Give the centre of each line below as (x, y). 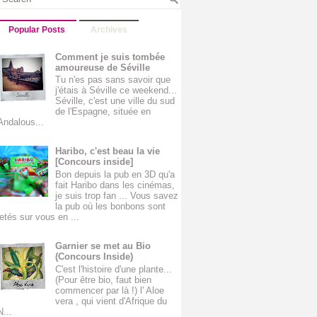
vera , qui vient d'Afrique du (111, 301)
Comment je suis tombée (110, 57)
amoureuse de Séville (103, 67)
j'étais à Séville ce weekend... (116, 91)
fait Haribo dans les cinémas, (115, 185)
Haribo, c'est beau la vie (108, 151)
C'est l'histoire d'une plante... (114, 269)
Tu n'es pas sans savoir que (113, 80)
